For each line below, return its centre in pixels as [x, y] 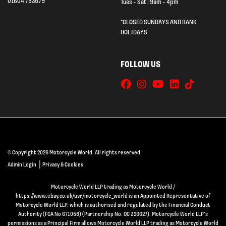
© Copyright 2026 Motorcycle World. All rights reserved [74, 153]
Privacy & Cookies [63, 165]
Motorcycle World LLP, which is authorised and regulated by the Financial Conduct [113, 205]
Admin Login [22, 165]
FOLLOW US [140, 65]
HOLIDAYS [134, 32]
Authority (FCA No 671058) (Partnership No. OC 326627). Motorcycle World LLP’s [113, 214]
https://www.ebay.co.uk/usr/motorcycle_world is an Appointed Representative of [113, 196]
